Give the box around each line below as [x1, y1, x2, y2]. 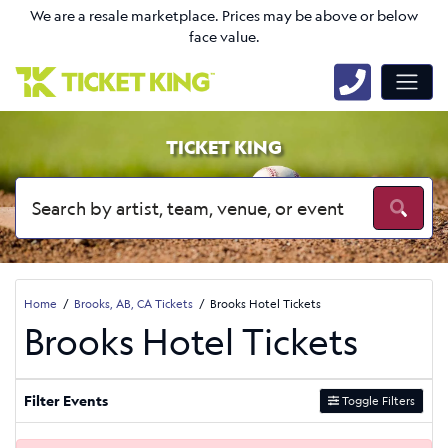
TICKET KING [166, 135, 282, 159]
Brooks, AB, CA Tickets [74, 295, 193, 311]
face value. [188, 27, 260, 47]
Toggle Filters [339, 392, 415, 408]
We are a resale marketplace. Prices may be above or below [30, 6, 418, 26]
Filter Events [24, 391, 108, 411]
